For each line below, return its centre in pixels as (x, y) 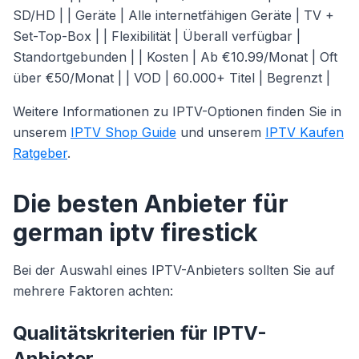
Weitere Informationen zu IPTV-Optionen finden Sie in (177, 111)
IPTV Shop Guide (123, 132)
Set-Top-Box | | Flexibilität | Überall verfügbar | (157, 36)
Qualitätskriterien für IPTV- (140, 333)
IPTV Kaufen (305, 132)
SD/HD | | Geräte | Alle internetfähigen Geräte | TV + (173, 15)
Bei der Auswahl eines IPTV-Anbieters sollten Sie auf (174, 270)
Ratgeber (40, 153)
